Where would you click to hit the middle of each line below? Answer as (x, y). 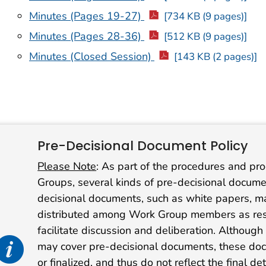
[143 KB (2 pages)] (215, 56)
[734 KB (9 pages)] (205, 17)
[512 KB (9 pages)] (205, 37)
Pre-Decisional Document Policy (143, 145)
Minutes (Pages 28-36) (87, 36)
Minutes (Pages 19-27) (87, 16)
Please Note (67, 167)
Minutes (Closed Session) (92, 56)
